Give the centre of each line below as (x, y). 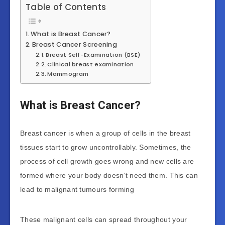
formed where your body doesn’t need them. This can (109, 175)
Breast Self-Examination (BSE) (93, 54)
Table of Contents (66, 7)
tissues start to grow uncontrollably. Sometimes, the (106, 147)
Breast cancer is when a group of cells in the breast (105, 133)
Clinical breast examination (91, 64)
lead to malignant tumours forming (77, 189)
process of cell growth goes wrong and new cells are (107, 161)
